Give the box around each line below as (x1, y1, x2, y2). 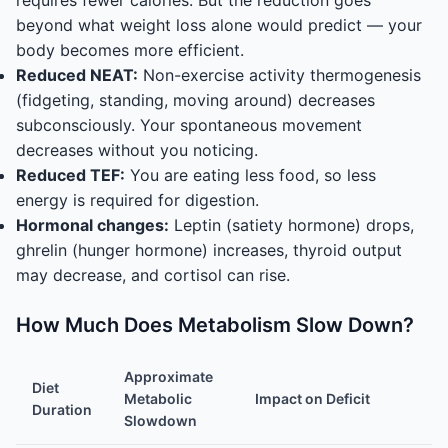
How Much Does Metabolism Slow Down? (16, 313, 414, 337)
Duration (32, 401, 92, 418)
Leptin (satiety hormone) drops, (169, 215, 414, 235)
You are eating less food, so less (125, 165, 376, 185)
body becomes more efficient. (16, 40, 244, 60)
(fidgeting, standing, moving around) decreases (16, 90, 375, 110)
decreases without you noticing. (16, 140, 258, 160)
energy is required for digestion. (16, 190, 259, 210)
